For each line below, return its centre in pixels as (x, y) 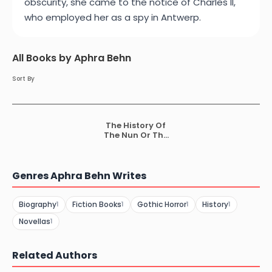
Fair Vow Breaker (136, 145)
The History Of (136, 125)
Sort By (23, 79)
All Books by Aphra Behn (72, 58)
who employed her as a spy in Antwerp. (113, 17)
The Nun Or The (136, 135)
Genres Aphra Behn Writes (79, 175)
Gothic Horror (162, 204)
